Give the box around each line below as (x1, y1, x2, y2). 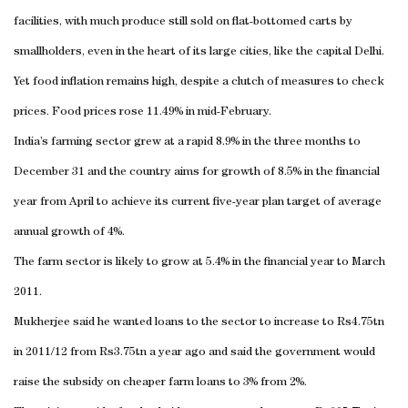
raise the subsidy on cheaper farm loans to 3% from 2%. (14, 376, 307, 389)
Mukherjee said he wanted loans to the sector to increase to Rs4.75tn (14, 316, 384, 329)
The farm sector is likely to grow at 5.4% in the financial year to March (14, 256, 385, 269)
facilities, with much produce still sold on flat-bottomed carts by (14, 15, 352, 28)
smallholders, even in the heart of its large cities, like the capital (14, 46, 354, 58)
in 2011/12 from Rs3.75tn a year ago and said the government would (14, 346, 375, 359)
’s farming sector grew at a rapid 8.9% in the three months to (40, 136, 361, 148)
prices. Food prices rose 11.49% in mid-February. (14, 106, 271, 118)
